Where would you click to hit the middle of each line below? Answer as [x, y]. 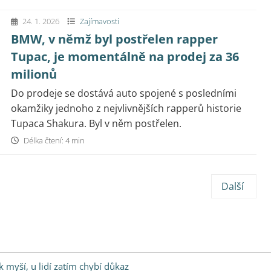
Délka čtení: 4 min [53, 140]
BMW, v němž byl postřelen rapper [114, 39]
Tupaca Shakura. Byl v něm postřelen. [96, 123]
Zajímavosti [100, 21]
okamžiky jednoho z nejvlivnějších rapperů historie [126, 108]
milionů [34, 74]
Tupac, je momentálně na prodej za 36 [125, 57]
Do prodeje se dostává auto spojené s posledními [124, 93]
